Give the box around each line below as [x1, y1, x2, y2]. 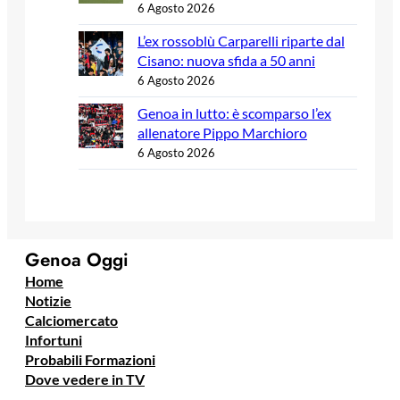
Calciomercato [25, 311, 118, 329]
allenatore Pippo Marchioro [137, 124, 307, 142]
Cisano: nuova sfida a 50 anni [137, 52, 315, 70]
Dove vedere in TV [25, 370, 145, 387]
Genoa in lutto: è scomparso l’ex [137, 104, 331, 122]
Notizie [25, 291, 71, 309]
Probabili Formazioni [25, 350, 155, 368]
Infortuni [25, 330, 82, 348]
